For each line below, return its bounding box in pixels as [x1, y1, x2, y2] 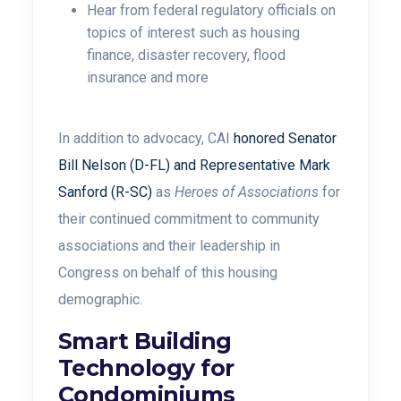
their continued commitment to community [58, 210, 320, 227]
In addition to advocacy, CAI [58, 130, 234, 147]
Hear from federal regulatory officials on [87, 2, 336, 19]
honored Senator [234, 130, 337, 147]
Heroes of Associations [175, 183, 319, 200]
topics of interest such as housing [87, 24, 300, 41]
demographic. [58, 291, 146, 308]
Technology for [58, 354, 235, 381]
